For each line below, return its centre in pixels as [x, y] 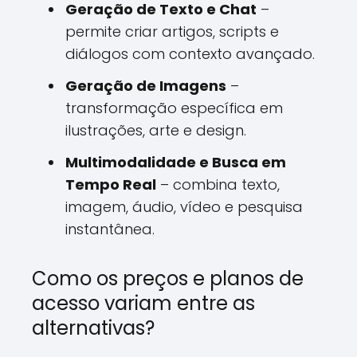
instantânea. [110, 229]
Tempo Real [111, 184]
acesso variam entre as [143, 303]
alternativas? [93, 328]
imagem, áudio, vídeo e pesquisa [184, 207]
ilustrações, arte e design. [156, 130]
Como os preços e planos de [168, 279]
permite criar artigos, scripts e [172, 31]
